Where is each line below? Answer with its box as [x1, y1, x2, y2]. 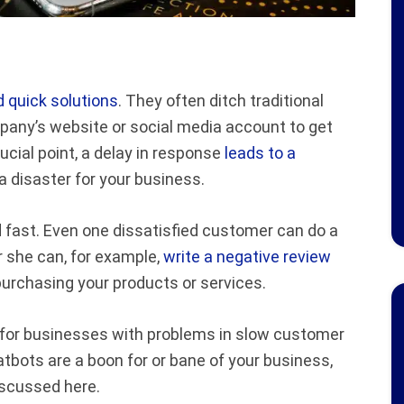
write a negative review [163, 246, 331, 266]
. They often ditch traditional [118, 90, 324, 110]
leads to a [225, 142, 296, 162]
